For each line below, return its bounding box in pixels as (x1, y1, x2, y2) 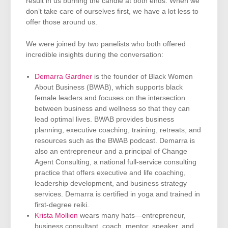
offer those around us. (26, 18, 97, 26)
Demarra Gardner (35, 73, 92, 81)
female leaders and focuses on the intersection (35, 94, 185, 102)
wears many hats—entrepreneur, (78, 212, 186, 220)
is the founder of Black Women (92, 73, 193, 81)
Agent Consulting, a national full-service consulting (35, 158, 196, 166)
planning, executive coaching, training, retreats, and (35, 126, 201, 134)
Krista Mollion (35, 212, 78, 220)
